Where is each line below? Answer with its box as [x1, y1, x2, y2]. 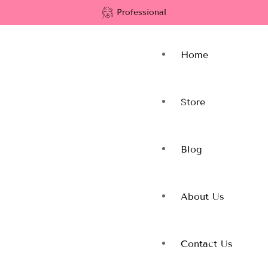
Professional [116, 7, 166, 17]
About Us [181, 191, 225, 202]
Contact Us [181, 238, 233, 249]
